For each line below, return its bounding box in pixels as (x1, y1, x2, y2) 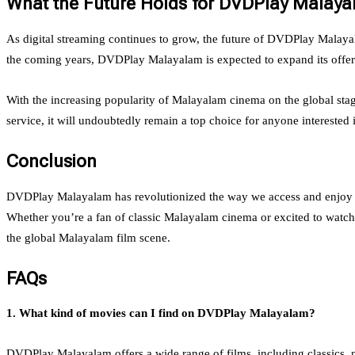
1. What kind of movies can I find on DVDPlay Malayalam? (6, 307, 315, 320)
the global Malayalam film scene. (6, 231, 170, 244)
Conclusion (6, 150, 97, 171)
